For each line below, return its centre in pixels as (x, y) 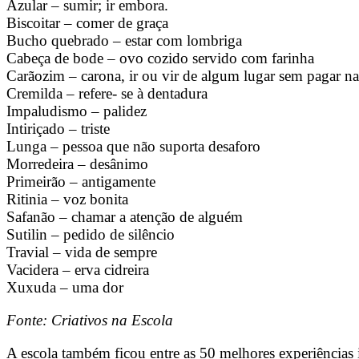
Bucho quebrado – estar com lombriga (124, 41)
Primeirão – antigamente (81, 182)
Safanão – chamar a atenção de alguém (125, 217)
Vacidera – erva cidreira (78, 270)
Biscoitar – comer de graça (87, 23)
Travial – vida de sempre (82, 252)
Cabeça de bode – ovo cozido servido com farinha (160, 58)
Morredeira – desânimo (77, 164)
